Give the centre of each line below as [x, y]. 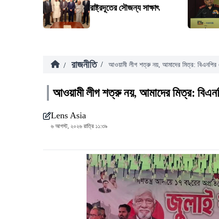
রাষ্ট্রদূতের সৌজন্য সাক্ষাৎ [124, 8]
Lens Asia [68, 115]
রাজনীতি [84, 65]
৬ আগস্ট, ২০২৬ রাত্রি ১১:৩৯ [79, 126]
